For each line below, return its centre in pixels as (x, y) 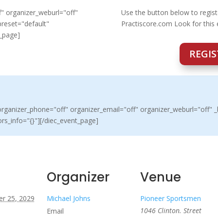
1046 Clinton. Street (171, 211)
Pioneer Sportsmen (170, 199)
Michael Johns (68, 199)
